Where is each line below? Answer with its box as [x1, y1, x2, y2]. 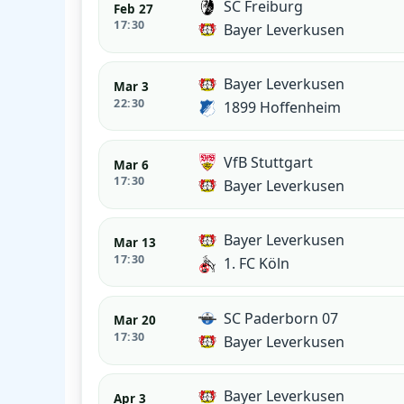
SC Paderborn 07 [224, 308, 339, 328]
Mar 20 [114, 312, 157, 329]
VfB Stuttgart [224, 151, 314, 172]
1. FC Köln [224, 253, 290, 274]
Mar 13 [114, 234, 157, 251]
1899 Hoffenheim [224, 97, 342, 118]
